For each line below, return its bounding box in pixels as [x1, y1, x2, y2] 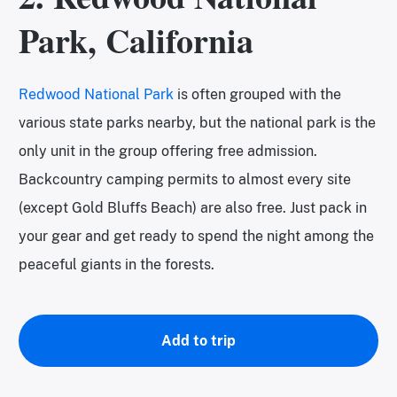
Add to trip [161, 332, 236, 350]
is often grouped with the [174, 86, 341, 104]
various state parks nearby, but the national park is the [19, 114, 376, 132]
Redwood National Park [19, 86, 174, 104]
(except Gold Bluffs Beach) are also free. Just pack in [19, 199, 367, 217]
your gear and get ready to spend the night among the [19, 228, 374, 245]
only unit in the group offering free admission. [19, 143, 317, 160]
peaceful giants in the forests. [19, 256, 214, 274]
